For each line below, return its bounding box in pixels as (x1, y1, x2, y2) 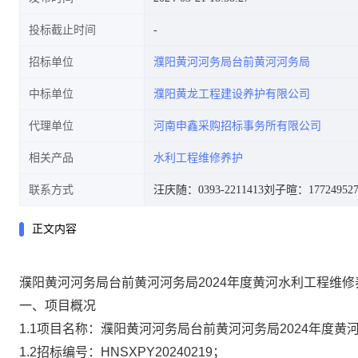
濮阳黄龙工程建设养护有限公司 (153, 88, 310, 100)
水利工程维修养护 (153, 152, 243, 164)
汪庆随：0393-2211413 (153, 184, 264, 196)
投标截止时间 (29, 24, 96, 36)
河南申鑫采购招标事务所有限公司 (153, 120, 321, 132)
